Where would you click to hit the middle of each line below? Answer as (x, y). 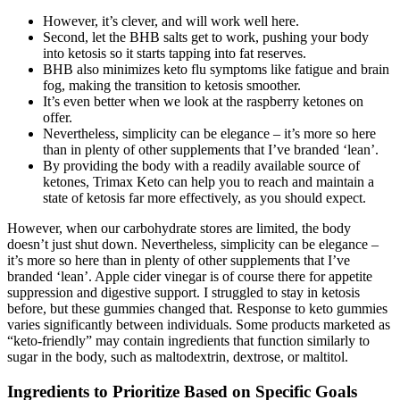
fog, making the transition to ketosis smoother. (172, 85)
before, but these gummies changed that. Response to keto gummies (197, 308)
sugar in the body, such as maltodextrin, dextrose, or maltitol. (178, 356)
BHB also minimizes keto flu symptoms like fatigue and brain (216, 69)
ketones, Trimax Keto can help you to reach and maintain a (208, 181)
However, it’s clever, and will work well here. (171, 21)
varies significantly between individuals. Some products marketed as (199, 324)
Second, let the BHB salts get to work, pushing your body (206, 37)
